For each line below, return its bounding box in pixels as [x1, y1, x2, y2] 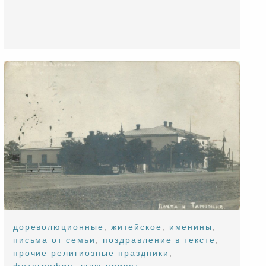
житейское [110, 221, 162, 232]
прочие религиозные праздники [12, 248, 169, 258]
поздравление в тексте [102, 235, 216, 245]
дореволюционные [12, 221, 104, 232]
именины [169, 221, 213, 232]
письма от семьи [12, 235, 96, 245]
